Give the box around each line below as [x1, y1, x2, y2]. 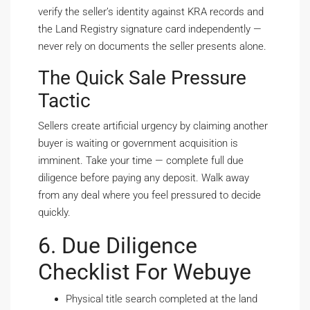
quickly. [38, 206, 71, 219]
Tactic [38, 89, 91, 113]
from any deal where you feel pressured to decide [38, 189, 261, 202]
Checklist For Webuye [38, 259, 251, 286]
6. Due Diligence [38, 232, 197, 259]
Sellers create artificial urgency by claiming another [38, 120, 268, 133]
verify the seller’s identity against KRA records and [38, 6, 264, 19]
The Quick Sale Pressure [38, 66, 246, 90]
